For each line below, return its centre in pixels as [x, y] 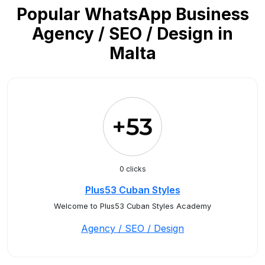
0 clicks [132, 169]
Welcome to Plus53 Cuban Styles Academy [132, 206]
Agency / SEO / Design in [132, 34]
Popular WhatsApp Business [132, 14]
